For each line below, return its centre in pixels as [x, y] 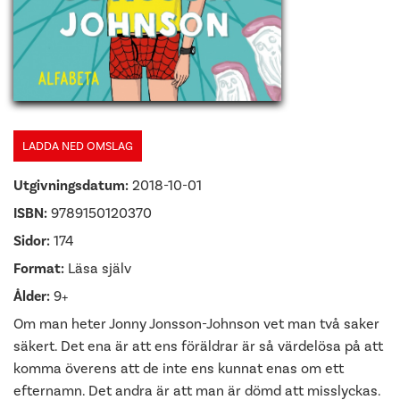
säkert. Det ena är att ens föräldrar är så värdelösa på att [198, 346]
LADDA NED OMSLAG [78, 146]
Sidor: [32, 241]
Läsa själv [98, 268]
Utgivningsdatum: [71, 186]
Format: [39, 269]
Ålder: [32, 296]
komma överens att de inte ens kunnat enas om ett [179, 368]
